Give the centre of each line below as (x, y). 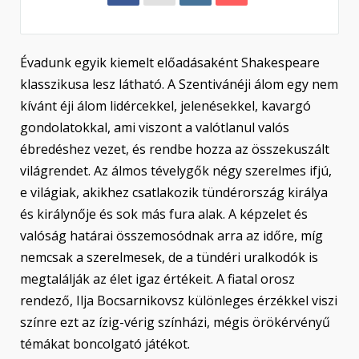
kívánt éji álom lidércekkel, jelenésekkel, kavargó (165, 106)
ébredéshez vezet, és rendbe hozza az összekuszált (175, 149)
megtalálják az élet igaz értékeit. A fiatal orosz (157, 279)
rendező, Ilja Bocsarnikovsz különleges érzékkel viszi (179, 301)
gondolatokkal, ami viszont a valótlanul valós (155, 128)
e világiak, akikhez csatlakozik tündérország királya (174, 193)
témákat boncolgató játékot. (105, 344)
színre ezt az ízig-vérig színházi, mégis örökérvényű (175, 323)
